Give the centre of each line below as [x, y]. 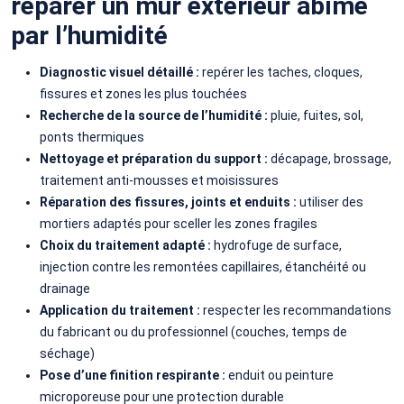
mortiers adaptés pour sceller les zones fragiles [179, 223]
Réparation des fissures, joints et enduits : [170, 202]
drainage [65, 288]
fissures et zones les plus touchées [143, 93]
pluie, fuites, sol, [316, 115]
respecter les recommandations [296, 310]
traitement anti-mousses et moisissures [159, 180]
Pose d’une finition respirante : [134, 375]
